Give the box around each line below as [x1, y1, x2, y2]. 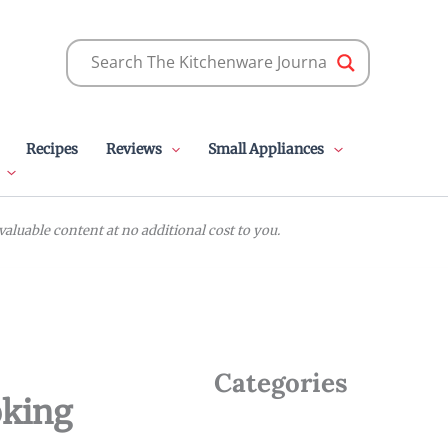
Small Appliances [208, 140, 325, 158]
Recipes [25, 140, 78, 158]
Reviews [105, 140, 162, 158]
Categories [214, 366, 348, 399]
